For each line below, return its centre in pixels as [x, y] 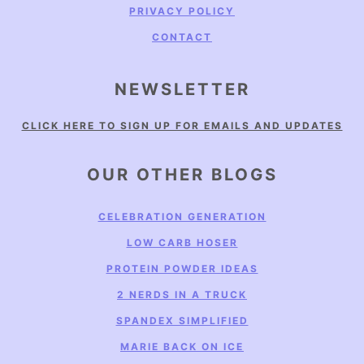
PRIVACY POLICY [182, 11]
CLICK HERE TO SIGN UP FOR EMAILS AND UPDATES [182, 125]
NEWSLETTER [182, 89]
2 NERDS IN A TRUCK [182, 294]
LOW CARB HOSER [182, 242]
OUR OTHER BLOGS [182, 174]
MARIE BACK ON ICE [182, 346]
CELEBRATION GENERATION [182, 216]
